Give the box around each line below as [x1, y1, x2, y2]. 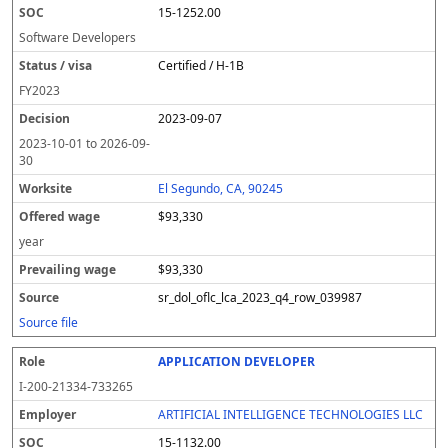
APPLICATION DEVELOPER [158, 353, 316, 370]
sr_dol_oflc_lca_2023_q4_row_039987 [158, 289, 363, 306]
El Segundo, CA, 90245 [158, 180, 284, 197]
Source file [19, 314, 78, 331]
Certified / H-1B [158, 57, 245, 74]
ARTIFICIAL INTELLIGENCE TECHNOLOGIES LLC [158, 406, 424, 423]
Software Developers [19, 29, 136, 46]
